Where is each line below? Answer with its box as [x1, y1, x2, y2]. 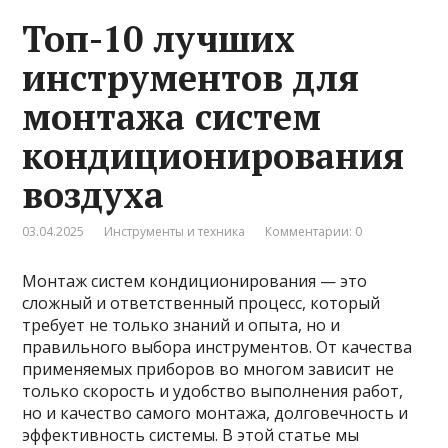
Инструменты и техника [104, 222, 246, 240]
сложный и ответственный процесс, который [22, 291, 381, 314]
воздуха [22, 170, 165, 218]
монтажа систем [22, 92, 322, 140]
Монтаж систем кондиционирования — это [22, 269, 368, 292]
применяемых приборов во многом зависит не [22, 357, 395, 380]
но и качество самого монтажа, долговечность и [22, 401, 409, 424]
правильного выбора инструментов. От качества [22, 335, 413, 358]
